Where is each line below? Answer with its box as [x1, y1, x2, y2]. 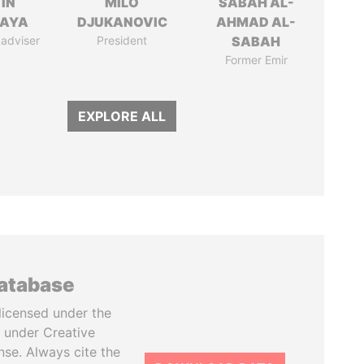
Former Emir [224, 53, 288, 67]
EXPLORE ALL [78, 108, 167, 124]
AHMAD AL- [216, 14, 297, 30]
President [97, 33, 148, 47]
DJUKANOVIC [76, 14, 167, 30]
